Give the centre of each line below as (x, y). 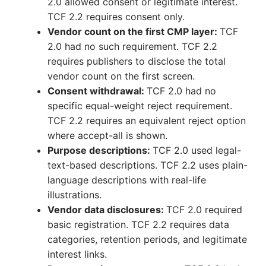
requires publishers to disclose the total (137, 61)
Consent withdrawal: (97, 91)
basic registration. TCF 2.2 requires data (138, 225)
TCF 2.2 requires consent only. (116, 17)
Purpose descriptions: (100, 151)
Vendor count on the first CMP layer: (134, 32)
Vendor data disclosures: (107, 210)
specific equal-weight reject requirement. (140, 106)
